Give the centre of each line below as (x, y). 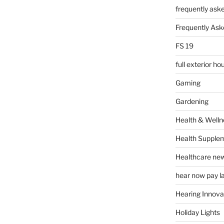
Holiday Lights (197, 212)
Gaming (188, 83)
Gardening (192, 101)
